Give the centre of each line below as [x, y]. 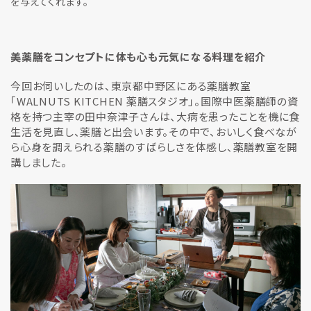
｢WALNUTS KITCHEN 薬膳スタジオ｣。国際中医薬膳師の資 [154, 101]
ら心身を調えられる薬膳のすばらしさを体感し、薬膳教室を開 [154, 147]
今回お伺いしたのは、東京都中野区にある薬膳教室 [131, 86]
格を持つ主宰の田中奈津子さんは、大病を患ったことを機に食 [155, 116]
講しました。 [39, 162]
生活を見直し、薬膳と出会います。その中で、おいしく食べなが [154, 132]
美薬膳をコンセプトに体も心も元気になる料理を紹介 [138, 57]
